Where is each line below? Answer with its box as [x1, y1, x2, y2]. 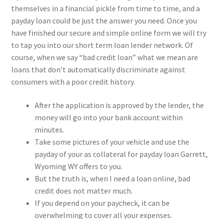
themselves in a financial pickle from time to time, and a [11, 3, 200, 14]
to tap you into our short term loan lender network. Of [11, 40, 193, 50]
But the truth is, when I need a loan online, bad [34, 173, 190, 183]
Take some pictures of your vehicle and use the [34, 136, 189, 147]
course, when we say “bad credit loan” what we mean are [11, 52, 198, 63]
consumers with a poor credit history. [11, 77, 135, 87]
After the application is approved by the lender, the [34, 100, 204, 110]
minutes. [34, 124, 64, 134]
